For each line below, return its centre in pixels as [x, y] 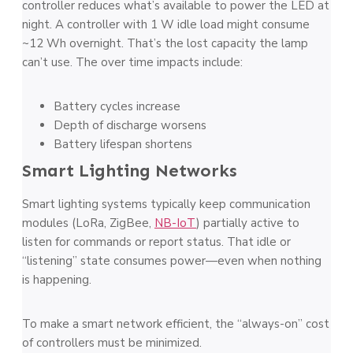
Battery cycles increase [117, 106]
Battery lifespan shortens [123, 144]
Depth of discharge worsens [130, 125]
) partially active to [248, 223]
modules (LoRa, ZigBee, [88, 223]
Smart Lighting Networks [130, 171]
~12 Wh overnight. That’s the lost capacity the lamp [165, 43]
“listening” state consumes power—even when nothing [172, 261]
